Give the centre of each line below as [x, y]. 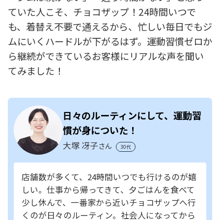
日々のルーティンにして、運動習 [132, 115]
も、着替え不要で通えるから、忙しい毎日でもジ [110, 26]
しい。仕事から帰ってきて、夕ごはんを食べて [108, 189]
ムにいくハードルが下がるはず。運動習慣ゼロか [110, 41]
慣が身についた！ [100, 130]
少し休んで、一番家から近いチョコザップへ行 [109, 202]
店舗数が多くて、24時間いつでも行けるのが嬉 [109, 177]
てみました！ [36, 70]
